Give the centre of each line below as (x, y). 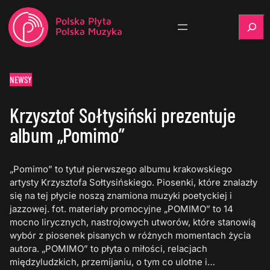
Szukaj (253, 20)
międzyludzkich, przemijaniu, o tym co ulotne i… (113, 262)
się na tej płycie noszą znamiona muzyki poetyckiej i (121, 196)
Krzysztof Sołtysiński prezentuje (123, 115)
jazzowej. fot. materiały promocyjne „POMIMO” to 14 (122, 209)
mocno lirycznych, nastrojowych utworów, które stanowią (133, 222)
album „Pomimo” (67, 135)
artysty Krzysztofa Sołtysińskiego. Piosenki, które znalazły (134, 183)
